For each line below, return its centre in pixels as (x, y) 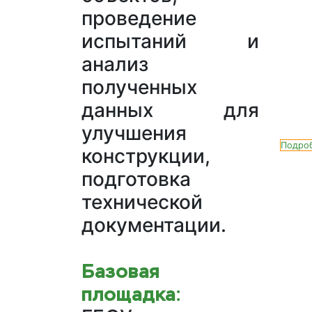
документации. (154, 225)
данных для (170, 110)
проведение (139, 18)
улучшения (134, 133)
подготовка (136, 179)
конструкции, (146, 156)
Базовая (120, 271)
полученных (139, 87)
